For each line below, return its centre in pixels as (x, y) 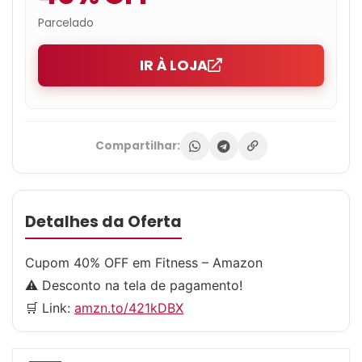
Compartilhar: (137, 145)
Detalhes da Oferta (103, 221)
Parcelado (66, 23)
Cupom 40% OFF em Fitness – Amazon (144, 262)
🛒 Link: (50, 307)
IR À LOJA (174, 65)
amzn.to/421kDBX (129, 307)
